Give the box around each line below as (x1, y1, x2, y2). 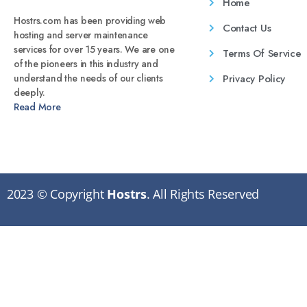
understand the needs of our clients (14, 71, 163, 86)
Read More (14, 100, 61, 114)
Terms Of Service (223, 46, 302, 62)
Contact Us (223, 21, 271, 36)
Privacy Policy (223, 71, 286, 87)
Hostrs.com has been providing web (14, 14, 167, 28)
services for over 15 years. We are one (14, 42, 175, 57)
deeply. (14, 86, 46, 100)
